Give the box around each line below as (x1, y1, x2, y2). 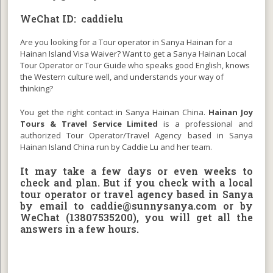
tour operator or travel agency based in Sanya (20, 187, 253, 200)
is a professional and (158, 118, 253, 129)
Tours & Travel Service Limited (20, 118, 158, 129)
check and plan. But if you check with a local (20, 175, 253, 189)
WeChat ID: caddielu (20, 12, 124, 25)
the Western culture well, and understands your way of (20, 71, 224, 82)
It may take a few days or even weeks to (20, 164, 253, 177)
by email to (20, 199, 91, 212)
